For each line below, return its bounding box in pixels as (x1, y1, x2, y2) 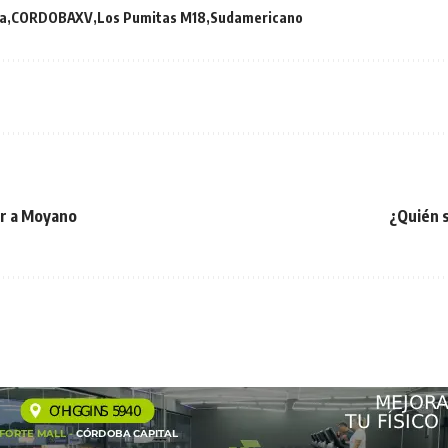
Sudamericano (210, 8, 303, 26)
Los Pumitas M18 (97, 8, 206, 26)
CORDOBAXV (11, 8, 93, 26)
